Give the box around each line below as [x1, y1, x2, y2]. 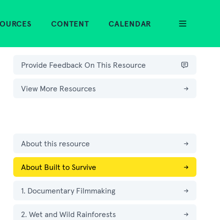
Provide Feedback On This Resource [21, 60, 146, 70]
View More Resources [21, 83, 96, 93]
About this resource [21, 138, 90, 148]
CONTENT [51, 19, 89, 28]
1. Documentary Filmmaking [21, 186, 115, 195]
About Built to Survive [21, 162, 96, 172]
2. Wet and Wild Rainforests [21, 209, 116, 219]
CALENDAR [109, 19, 151, 28]
